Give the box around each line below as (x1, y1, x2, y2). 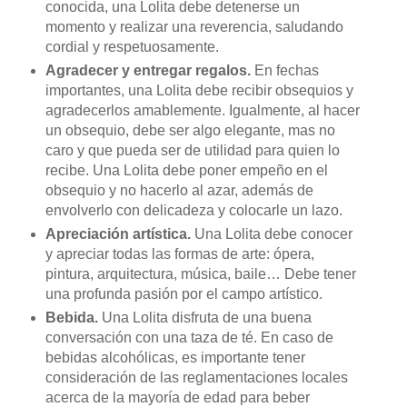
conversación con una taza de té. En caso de (45, 330, 333, 346)
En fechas (253, 63, 319, 79)
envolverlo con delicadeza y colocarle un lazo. (45, 203, 342, 219)
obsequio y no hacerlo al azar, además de (45, 183, 313, 199)
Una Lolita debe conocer (194, 226, 352, 243)
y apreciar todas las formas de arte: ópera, (45, 246, 314, 263)
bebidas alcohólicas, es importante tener (45, 350, 305, 366)
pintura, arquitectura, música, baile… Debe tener (45, 266, 356, 283)
